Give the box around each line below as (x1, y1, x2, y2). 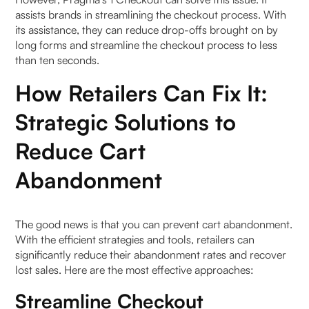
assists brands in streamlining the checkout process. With (15, 8, 287, 22)
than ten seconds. (15, 53, 100, 68)
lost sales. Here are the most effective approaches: (15, 263, 255, 277)
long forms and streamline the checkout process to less (15, 38, 278, 52)
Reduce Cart (15, 137, 146, 166)
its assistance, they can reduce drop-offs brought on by (15, 23, 279, 37)
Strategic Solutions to (15, 108, 237, 137)
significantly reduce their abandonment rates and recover (15, 248, 287, 262)
